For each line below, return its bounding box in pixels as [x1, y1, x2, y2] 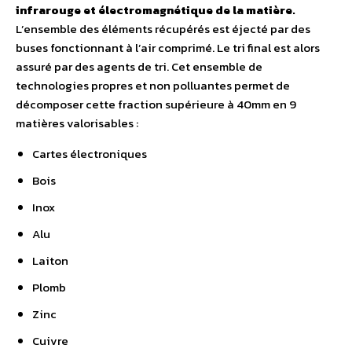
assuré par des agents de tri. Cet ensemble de [16, 57, 262, 76]
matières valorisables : [16, 114, 138, 133]
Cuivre [32, 332, 68, 350]
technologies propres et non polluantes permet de [16, 76, 290, 95]
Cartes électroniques [32, 145, 147, 163]
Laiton [32, 251, 68, 270]
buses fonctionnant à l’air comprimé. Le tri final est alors [16, 38, 320, 57]
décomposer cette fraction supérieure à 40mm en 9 [16, 95, 296, 114]
